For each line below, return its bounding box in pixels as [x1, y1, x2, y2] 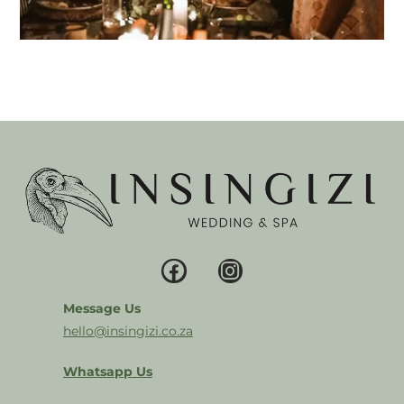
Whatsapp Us [63, 363, 152, 380]
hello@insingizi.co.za [63, 322, 193, 339]
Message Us [63, 299, 141, 317]
